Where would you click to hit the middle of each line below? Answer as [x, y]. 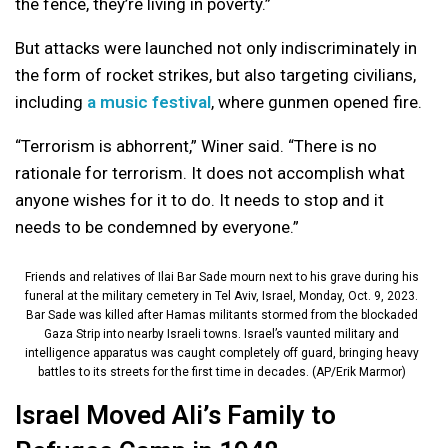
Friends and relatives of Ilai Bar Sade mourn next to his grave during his [221, 276]
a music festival [149, 101]
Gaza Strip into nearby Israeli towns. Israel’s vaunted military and [221, 333]
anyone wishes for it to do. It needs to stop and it [199, 199]
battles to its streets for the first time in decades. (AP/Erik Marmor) [221, 371]
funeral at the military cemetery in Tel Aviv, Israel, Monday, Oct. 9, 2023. [221, 295]
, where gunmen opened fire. [316, 101]
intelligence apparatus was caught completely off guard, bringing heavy [221, 352]
